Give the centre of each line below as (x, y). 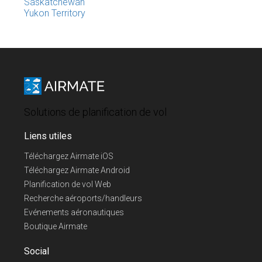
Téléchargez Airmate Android (77, 170)
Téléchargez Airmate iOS (69, 156)
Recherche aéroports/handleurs (83, 198)
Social (37, 251)
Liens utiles (48, 136)
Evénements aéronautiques (74, 212)
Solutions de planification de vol (95, 112)
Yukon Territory (55, 13)
